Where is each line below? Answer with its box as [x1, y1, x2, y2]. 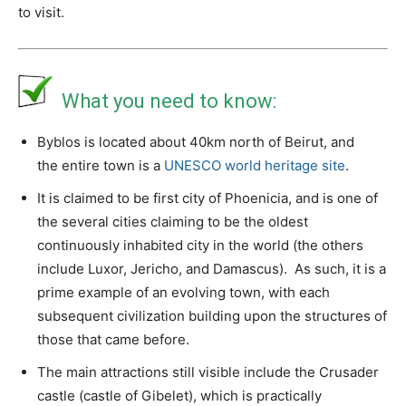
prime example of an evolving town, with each [37, 284, 330, 301]
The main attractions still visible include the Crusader [37, 363, 379, 381]
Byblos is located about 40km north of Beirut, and [37, 133, 354, 150]
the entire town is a [37, 157, 164, 174]
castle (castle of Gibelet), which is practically [37, 387, 322, 404]
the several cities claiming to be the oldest [37, 213, 308, 230]
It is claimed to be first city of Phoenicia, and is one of [37, 189, 378, 207]
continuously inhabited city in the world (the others [37, 237, 363, 254]
